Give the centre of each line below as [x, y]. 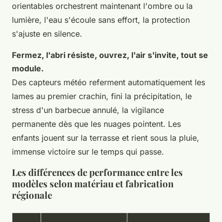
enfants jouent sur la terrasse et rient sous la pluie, [106, 138]
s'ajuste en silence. [47, 33]
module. [28, 68]
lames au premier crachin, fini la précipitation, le [102, 96]
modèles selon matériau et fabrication [93, 183]
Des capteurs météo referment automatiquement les [109, 82]
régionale [32, 195]
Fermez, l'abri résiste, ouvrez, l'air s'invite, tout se [110, 55]
